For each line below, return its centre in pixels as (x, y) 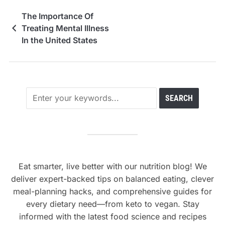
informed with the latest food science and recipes (113, 216)
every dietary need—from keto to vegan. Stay (113, 204)
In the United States (59, 40)
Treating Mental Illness (65, 28)
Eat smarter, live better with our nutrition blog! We (113, 166)
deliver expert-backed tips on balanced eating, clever (113, 179)
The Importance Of (57, 16)
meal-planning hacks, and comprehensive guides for (113, 191)
